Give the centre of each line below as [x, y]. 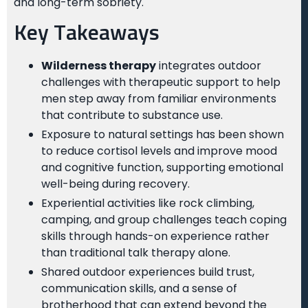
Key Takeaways [87, 34]
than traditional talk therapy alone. [136, 253]
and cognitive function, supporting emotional [162, 168]
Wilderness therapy [99, 66]
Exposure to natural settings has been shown [163, 135]
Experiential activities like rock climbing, [148, 203]
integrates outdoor [209, 66]
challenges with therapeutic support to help [161, 82]
